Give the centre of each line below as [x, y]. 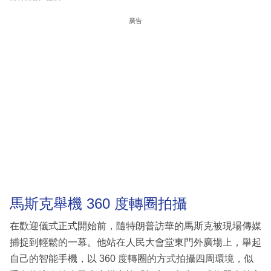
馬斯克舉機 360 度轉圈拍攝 [98, 203]
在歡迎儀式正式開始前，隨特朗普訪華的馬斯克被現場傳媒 [135, 226]
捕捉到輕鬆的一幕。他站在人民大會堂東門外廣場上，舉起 [135, 243]
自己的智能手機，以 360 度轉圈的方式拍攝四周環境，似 [132, 259]
